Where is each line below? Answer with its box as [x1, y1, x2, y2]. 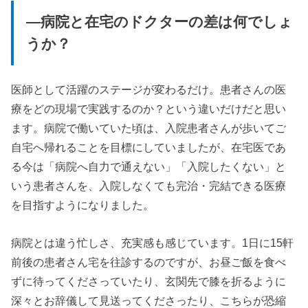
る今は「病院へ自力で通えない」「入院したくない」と [11, 160, 287, 173]
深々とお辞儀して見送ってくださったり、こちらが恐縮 [11, 294, 287, 307]
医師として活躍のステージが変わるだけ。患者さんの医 [11, 83, 287, 96]
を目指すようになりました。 [11, 199, 155, 212]
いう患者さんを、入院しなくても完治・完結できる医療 [11, 179, 287, 192]
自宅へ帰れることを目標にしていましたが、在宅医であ [11, 141, 287, 154]
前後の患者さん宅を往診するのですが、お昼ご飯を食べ [11, 255, 287, 268]
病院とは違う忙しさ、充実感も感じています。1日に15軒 [11, 236, 294, 249]
